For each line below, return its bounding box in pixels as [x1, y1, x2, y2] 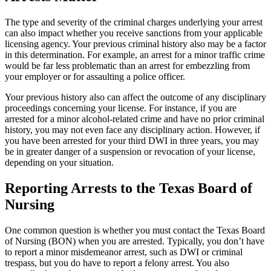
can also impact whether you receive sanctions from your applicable [5, 28, 263, 39]
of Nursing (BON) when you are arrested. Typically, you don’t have [5, 235, 264, 246]
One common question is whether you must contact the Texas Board [5, 224, 265, 235]
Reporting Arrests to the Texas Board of [5, 180, 252, 196]
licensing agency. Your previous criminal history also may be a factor [5, 39, 266, 50]
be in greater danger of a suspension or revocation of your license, [5, 146, 255, 157]
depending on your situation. [5, 157, 114, 168]
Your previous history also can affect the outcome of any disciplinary [5, 92, 266, 103]
